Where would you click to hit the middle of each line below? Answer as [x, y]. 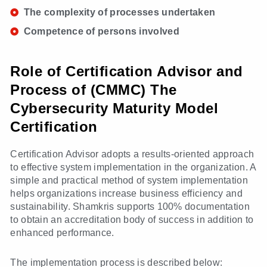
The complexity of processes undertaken [119, 13]
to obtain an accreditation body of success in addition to [132, 220]
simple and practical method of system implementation [129, 181]
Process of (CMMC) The [94, 90]
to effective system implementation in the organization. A [133, 167]
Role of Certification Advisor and [127, 72]
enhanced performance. [62, 233]
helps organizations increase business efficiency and [126, 194]
